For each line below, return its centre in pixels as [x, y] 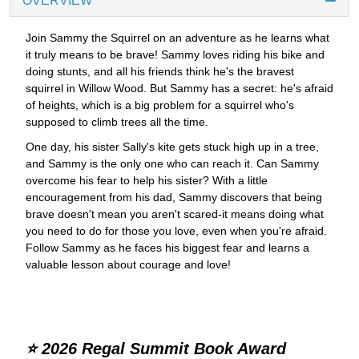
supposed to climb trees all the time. [117, 122]
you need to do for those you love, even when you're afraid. [176, 231]
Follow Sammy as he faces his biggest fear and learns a [167, 248]
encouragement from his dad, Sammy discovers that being [174, 198]
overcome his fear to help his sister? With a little [147, 181]
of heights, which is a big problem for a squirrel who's [160, 105]
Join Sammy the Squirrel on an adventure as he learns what [177, 38]
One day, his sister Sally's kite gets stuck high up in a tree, [172, 147]
